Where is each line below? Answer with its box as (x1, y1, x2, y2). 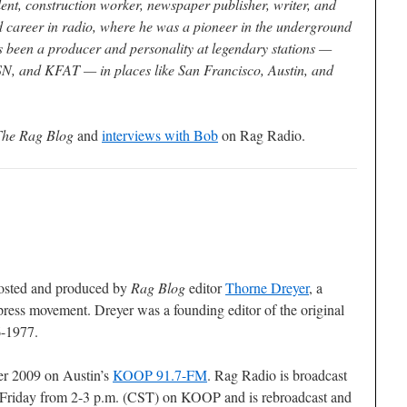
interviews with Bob (102, 125, 218, 145)
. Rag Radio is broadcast (207, 365, 347, 385)
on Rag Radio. (218, 125, 305, 145)
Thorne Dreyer (225, 278, 309, 298)
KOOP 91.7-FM (113, 365, 207, 385)
